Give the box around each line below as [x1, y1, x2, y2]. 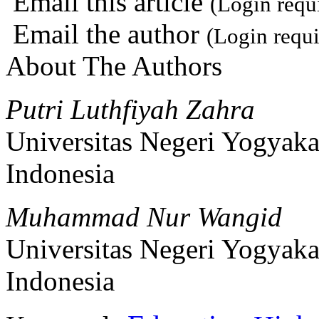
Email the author [6, 18, 206, 49]
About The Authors [6, 50, 222, 81]
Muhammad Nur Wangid [6, 201, 282, 232]
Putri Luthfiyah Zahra [6, 93, 255, 125]
